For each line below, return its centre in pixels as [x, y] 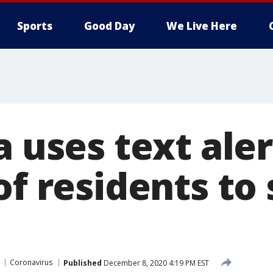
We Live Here [202, 26]
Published [83, 263]
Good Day [109, 26]
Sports [35, 26]
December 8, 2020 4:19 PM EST [155, 263]
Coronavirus [31, 262]
